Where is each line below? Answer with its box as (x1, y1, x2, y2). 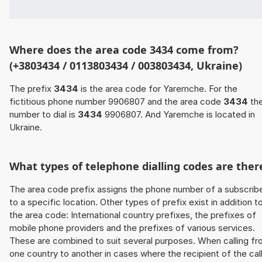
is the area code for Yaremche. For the (78, 83, 237, 95)
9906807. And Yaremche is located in (102, 109, 255, 120)
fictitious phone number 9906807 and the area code (9, 96, 223, 108)
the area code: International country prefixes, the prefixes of (9, 209, 256, 221)
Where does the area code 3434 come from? (9, 43, 239, 57)
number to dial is (9, 109, 78, 120)
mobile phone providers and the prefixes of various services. (9, 222, 255, 234)
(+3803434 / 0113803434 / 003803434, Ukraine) (9, 58, 242, 73)
